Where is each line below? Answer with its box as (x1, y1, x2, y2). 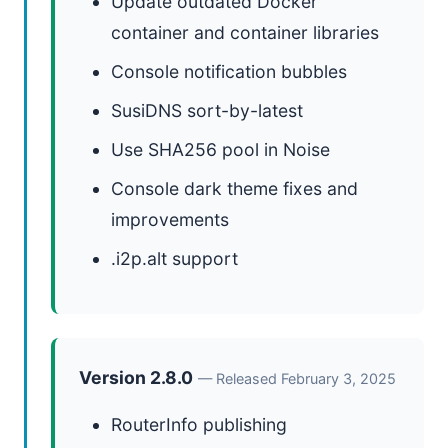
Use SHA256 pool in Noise (111, 139, 330, 160)
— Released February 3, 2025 (198, 370, 396, 387)
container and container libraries (111, 22, 379, 43)
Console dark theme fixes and (111, 178, 358, 199)
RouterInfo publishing (111, 414, 287, 435)
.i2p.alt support (111, 248, 238, 269)
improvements (111, 209, 229, 230)
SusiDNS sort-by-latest (111, 100, 303, 121)
